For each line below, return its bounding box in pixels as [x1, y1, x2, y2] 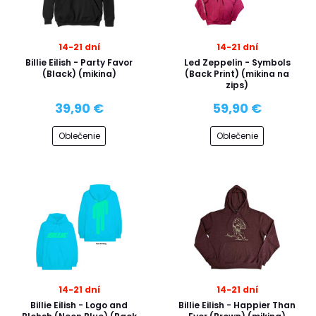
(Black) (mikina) [42, 67, 116, 80]
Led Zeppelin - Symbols [183, 56, 291, 68]
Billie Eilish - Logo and [30, 299, 128, 311]
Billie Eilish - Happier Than [178, 299, 296, 311]
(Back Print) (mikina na [185, 67, 289, 80]
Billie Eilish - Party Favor [25, 56, 133, 68]
